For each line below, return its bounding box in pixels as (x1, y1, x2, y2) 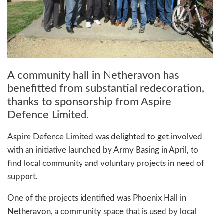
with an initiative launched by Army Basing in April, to (7, 146, 198, 155)
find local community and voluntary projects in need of (7, 159, 204, 168)
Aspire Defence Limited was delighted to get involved (7, 133, 202, 141)
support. (7, 172, 38, 181)
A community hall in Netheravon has (7, 70, 179, 81)
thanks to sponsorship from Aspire (7, 96, 171, 108)
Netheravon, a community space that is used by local (7, 207, 196, 216)
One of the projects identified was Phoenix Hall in (7, 194, 186, 203)
